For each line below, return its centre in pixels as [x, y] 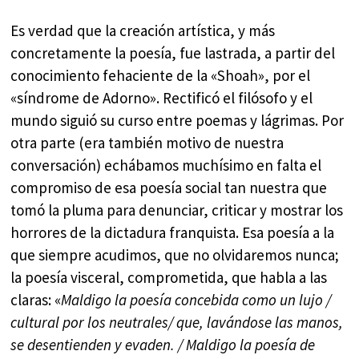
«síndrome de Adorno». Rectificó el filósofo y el [162, 97]
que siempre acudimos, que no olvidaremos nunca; [175, 254]
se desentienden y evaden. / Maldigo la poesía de [163, 344]
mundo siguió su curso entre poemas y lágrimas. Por [177, 120]
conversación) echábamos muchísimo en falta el [166, 165]
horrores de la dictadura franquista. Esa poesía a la [173, 232]
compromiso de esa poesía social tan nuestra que [169, 187]
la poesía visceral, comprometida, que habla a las [169, 277]
